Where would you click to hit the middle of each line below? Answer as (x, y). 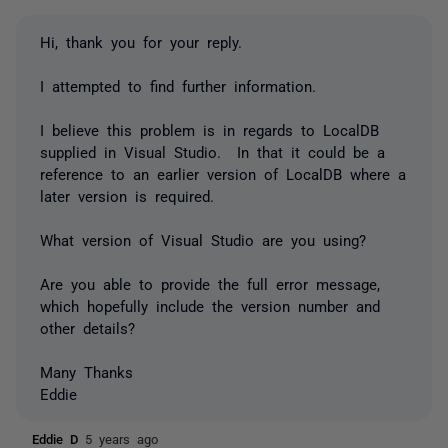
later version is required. (127, 195)
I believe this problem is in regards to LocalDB (209, 129)
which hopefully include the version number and (210, 305)
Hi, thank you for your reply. (141, 41)
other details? (87, 327)
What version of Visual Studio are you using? (203, 239)
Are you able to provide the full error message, (210, 283)
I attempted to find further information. (178, 85)
